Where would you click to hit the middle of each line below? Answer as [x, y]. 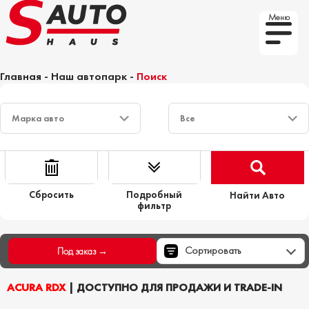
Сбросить [52, 194]
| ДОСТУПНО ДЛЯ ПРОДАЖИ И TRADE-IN [174, 287]
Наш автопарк [89, 76]
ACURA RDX [36, 287]
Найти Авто [258, 195]
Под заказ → [82, 251]
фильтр [154, 205]
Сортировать [213, 251]
